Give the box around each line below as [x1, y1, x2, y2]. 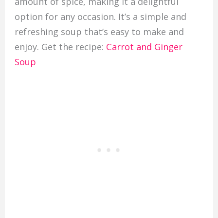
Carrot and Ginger [106, 40, 182, 53]
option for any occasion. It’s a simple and [14, 10, 186, 22]
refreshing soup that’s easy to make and [14, 25, 184, 37]
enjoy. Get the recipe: [14, 40, 106, 53]
